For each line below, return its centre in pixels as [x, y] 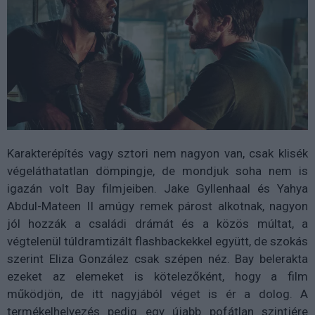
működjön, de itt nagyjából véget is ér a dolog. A [157, 294]
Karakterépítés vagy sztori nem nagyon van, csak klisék [157, 153]
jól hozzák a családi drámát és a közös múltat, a [157, 223]
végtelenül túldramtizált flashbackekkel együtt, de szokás [157, 241]
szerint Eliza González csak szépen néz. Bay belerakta [157, 258]
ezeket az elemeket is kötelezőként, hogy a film [157, 276]
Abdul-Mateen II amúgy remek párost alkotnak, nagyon [157, 206]
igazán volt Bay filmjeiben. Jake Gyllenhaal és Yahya [157, 188]
